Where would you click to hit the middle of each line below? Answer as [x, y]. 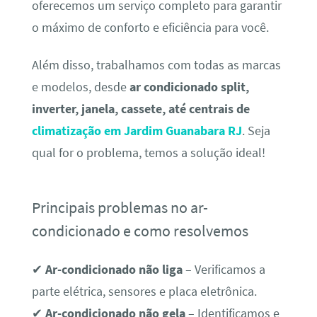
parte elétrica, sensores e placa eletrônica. [144, 291]
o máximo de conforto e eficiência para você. [150, 28]
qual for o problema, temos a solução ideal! [148, 153]
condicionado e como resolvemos [140, 231]
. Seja [256, 131]
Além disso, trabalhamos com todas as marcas [156, 65]
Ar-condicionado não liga [114, 269]
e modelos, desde [80, 87]
